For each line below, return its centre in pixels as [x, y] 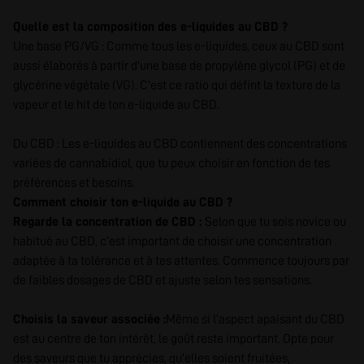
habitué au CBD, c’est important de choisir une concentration [172, 241]
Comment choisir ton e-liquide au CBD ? [123, 202]
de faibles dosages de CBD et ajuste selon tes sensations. [162, 280]
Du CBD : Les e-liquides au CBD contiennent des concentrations [180, 144]
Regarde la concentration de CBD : [109, 222]
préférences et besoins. [74, 183]
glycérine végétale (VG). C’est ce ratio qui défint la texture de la [177, 85]
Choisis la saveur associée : [89, 319]
